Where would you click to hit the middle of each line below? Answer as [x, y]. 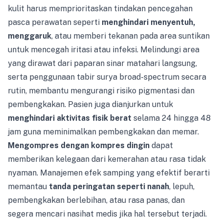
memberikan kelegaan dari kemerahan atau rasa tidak [107, 159]
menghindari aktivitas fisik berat [70, 118]
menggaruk [30, 36]
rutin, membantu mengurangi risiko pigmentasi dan [101, 91]
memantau [28, 186]
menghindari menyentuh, [149, 22]
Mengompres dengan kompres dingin [79, 145]
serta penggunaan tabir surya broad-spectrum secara [107, 77]
